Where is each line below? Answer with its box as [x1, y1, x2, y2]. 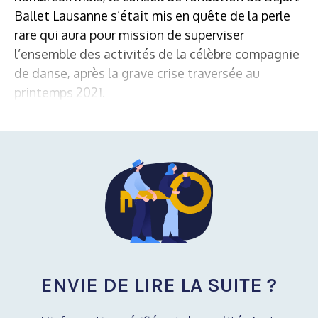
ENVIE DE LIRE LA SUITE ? [40, 273, 277, 297]
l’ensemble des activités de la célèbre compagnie [14, 45, 300, 62]
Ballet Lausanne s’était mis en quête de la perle [14, 7, 290, 23]
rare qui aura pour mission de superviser [14, 26, 244, 43]
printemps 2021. [14, 84, 105, 100]
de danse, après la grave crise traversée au [14, 65, 260, 81]
